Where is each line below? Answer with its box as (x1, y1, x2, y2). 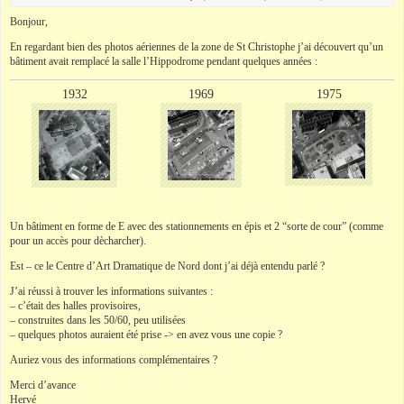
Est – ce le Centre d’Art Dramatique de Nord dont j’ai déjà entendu (10, 260, 297, 273)
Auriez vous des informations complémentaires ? (10, 353, 217, 367)
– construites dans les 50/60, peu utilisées (10, 314, 186, 327)
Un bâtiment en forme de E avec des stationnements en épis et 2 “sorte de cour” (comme (10, 220, 383, 234)
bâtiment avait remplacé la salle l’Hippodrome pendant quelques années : (10, 55, 317, 69)
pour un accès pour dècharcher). (10, 234, 146, 248)
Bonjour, (10, 15, 48, 29)
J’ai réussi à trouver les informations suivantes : (10, 285, 213, 298)
